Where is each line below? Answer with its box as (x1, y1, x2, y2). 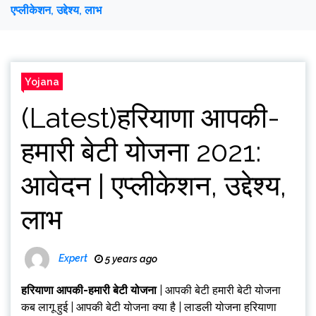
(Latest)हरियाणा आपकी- (21, 101, 280, 134)
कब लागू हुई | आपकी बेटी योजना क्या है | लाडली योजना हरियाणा (21, 300, 276, 314)
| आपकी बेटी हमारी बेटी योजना (157, 284, 281, 297)
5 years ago (103, 253, 157, 265)
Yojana (25, 75, 59, 87)
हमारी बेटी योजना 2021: (21, 135, 261, 168)
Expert (59, 253, 87, 265)
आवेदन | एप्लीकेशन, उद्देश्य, (21, 169, 286, 202)
